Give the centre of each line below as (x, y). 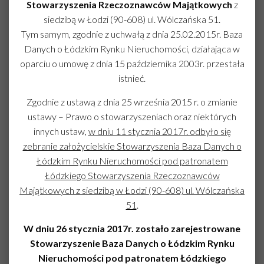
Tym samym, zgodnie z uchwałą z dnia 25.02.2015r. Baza (132, 34)
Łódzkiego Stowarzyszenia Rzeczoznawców (132, 175)
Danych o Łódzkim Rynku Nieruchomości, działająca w (132, 49)
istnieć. (132, 78)
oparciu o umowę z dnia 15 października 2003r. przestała (132, 63)
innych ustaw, (61, 131)
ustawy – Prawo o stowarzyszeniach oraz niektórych (132, 116)
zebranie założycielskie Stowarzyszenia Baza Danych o (132, 146)
